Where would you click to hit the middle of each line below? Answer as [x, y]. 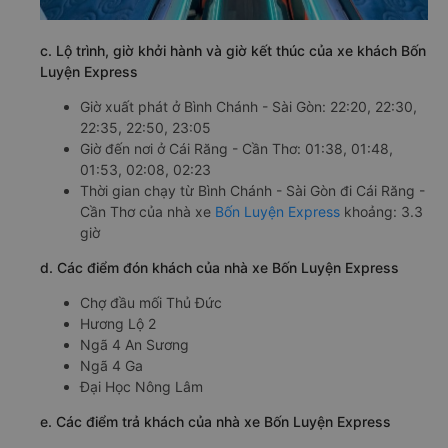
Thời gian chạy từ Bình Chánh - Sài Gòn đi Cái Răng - [252, 191]
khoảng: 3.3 [381, 212]
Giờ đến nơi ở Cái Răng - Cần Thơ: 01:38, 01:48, [236, 149]
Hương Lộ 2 [118, 324]
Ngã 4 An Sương [134, 345]
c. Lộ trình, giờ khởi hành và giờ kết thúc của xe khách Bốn [233, 51]
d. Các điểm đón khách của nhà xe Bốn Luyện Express [219, 268]
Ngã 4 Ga [111, 366]
